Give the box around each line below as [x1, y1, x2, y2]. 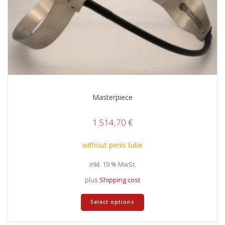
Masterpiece [92, 92, 133, 102]
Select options [90, 198, 135, 206]
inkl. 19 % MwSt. [89, 160, 136, 169]
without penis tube [82, 140, 143, 150]
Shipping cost [99, 175, 140, 184]
